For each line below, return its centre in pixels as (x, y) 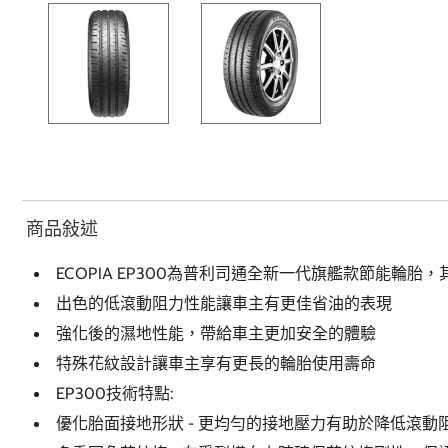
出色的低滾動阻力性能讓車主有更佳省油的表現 (224, 302)
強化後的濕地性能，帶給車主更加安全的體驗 (216, 332)
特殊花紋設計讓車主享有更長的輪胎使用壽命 (216, 362)
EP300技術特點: (115, 392)
